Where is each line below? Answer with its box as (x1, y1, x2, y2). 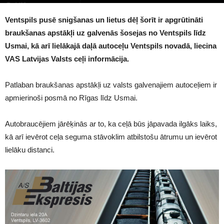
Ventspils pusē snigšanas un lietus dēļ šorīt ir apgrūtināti (5, 15, 203, 24)
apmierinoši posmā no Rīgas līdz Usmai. (5, 93, 137, 102)
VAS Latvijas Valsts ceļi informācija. (5, 54, 129, 63)
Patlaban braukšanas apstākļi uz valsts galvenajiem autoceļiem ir (5, 80, 217, 89)
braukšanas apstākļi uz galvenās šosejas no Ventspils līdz (5, 28, 206, 37)
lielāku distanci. (5, 145, 54, 154)
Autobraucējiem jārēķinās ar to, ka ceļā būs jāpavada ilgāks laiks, (5, 119, 217, 128)
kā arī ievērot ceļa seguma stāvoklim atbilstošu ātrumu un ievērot (5, 132, 217, 141)
